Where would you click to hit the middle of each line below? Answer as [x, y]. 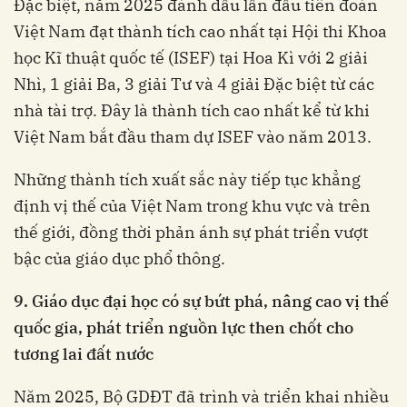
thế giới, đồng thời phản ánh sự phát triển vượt [191, 233]
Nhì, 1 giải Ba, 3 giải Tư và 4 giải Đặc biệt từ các [194, 84]
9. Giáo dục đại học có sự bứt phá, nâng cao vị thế [201, 302]
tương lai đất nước [84, 354]
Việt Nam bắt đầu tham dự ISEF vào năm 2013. [193, 137]
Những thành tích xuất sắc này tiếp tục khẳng [187, 180]
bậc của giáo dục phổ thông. [119, 259]
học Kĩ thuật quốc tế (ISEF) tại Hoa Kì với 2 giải [191, 58]
